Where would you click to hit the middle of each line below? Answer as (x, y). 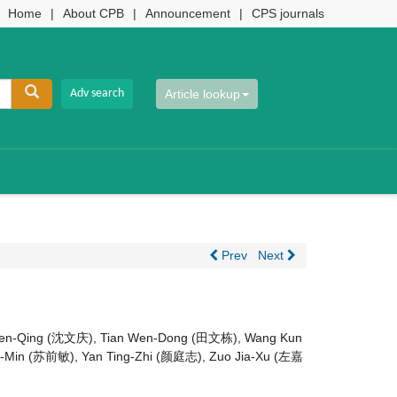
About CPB (93, 13)
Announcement (188, 13)
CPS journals (288, 13)
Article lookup (202, 94)
